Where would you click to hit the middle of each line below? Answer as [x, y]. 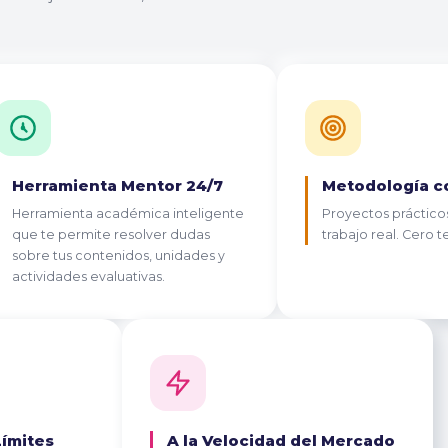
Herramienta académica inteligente [127, 213]
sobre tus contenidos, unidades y [118, 255]
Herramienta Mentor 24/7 [117, 185]
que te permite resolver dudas [110, 234]
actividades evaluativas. [88, 276]
